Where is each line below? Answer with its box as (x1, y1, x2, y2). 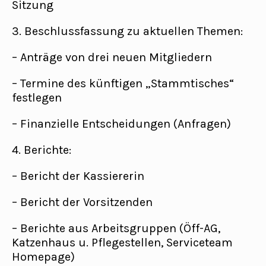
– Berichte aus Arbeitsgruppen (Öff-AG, (12, 221, 220, 235)
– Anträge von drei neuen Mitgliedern (12, 50, 212, 64)
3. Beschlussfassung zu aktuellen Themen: (12, 24, 243, 38)
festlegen (12, 91, 62, 104)
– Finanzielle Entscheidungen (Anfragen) (12, 117, 231, 131)
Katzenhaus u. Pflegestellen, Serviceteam (12, 236, 233, 249)
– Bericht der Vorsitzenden (12, 195, 153, 209)
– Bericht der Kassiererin (12, 169, 144, 183)
